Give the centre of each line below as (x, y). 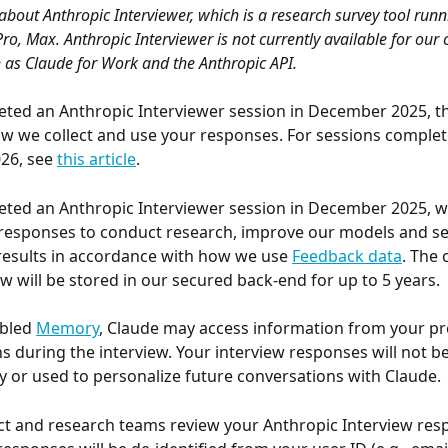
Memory (67, 328)
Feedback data (347, 255)
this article (96, 159)
